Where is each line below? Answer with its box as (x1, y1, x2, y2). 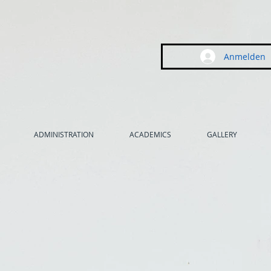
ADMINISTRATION (33, 129, 94, 139)
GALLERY (206, 129, 237, 139)
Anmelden (224, 51, 266, 62)
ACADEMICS (129, 129, 171, 139)
